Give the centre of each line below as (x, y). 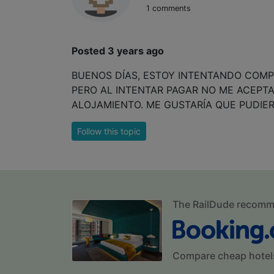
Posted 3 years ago (118, 51)
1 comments (168, 9)
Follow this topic (109, 131)
